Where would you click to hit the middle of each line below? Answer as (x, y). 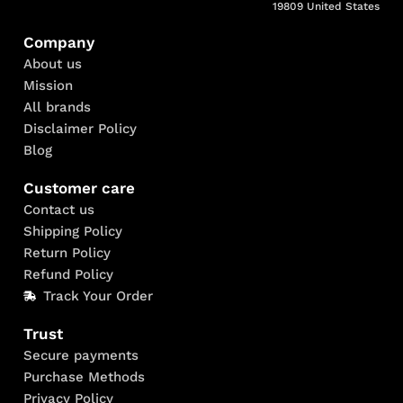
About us (52, 63)
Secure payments (81, 355)
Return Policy (67, 252)
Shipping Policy (72, 231)
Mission (48, 85)
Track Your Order (99, 296)
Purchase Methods (84, 376)
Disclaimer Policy (80, 128)
